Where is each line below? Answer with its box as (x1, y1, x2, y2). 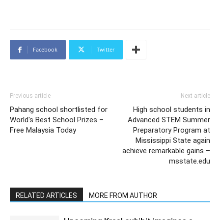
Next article (181, 92, 210, 99)
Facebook (33, 46, 57, 53)
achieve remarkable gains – (122, 146, 210, 155)
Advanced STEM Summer (128, 115, 210, 124)
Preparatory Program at (133, 126, 210, 135)
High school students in (133, 105, 210, 114)
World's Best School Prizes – (10, 115, 104, 124)
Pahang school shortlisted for (10, 105, 108, 114)
